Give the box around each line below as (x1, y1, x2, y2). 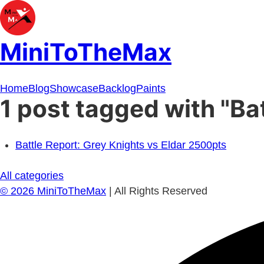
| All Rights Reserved (106, 185, 207, 197)
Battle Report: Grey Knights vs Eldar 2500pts (15, 139, 227, 151)
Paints (136, 82, 166, 95)
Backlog (98, 82, 136, 95)
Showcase (49, 82, 98, 95)
